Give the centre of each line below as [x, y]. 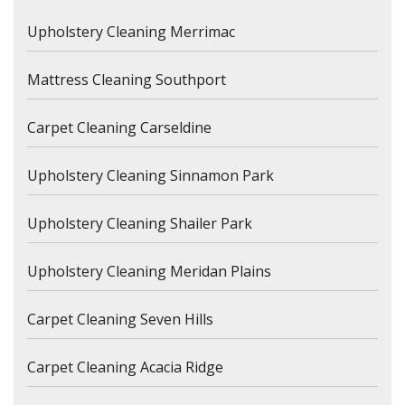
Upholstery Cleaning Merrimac [131, 32]
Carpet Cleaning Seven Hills [120, 320]
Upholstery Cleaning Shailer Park [140, 224]
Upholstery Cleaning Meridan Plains [149, 272]
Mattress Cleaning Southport [127, 80]
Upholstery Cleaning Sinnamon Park [151, 176]
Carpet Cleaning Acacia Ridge [125, 367]
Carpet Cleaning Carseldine [119, 128]
